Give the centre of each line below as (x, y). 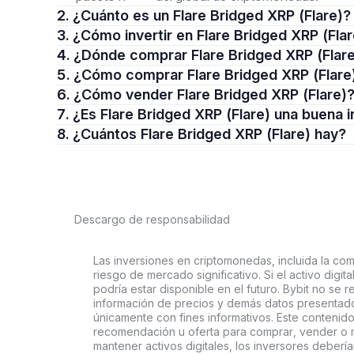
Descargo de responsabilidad (152, 219)
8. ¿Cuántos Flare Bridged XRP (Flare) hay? (209, 134)
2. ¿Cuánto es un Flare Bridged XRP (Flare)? (212, 15)
